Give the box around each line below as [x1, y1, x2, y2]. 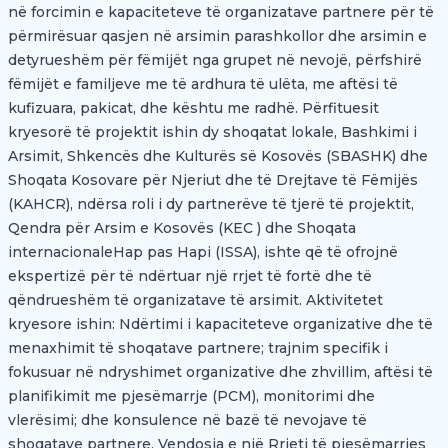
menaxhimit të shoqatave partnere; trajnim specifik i [8, 339, 388, 357]
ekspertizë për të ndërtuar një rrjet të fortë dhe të [8, 267, 372, 285]
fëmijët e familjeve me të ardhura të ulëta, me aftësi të [8, 75, 398, 93]
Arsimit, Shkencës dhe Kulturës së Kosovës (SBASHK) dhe [8, 147, 428, 165]
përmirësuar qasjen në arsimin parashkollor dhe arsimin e [8, 27, 427, 45]
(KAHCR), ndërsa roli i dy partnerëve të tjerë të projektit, [8, 195, 414, 213]
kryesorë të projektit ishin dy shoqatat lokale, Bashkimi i [8, 123, 417, 141]
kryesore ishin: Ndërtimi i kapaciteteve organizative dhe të [8, 315, 433, 333]
